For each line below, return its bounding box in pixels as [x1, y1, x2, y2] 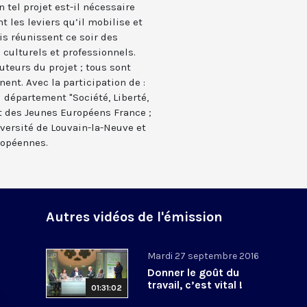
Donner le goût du [147, 265, 240, 279]
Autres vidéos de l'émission [46, 208, 223, 225]
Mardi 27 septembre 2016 [147, 249, 260, 262]
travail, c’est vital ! [147, 278, 243, 291]
